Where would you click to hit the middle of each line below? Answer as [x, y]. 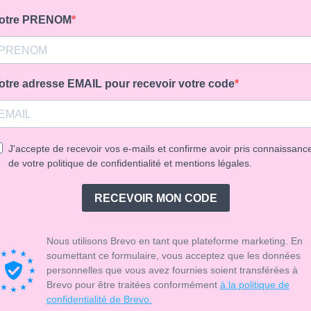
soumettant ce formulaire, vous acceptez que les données [174, 255]
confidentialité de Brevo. [99, 299]
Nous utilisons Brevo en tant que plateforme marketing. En [175, 241]
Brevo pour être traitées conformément [133, 285]
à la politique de [255, 285]
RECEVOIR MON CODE [155, 198]
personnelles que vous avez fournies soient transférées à [172, 270]
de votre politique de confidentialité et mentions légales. [130, 163]
